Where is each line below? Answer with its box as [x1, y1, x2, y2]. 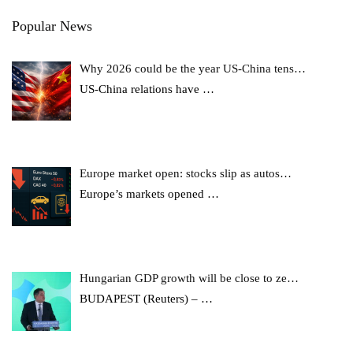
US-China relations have [80, 82, 203, 95]
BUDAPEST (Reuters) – [80, 292, 202, 306]
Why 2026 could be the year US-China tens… [80, 61, 307, 75]
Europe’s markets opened [80, 188, 208, 200]
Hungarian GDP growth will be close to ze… [80, 272, 299, 285]
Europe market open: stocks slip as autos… [80, 167, 292, 180]
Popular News [12, 17, 92, 34]
